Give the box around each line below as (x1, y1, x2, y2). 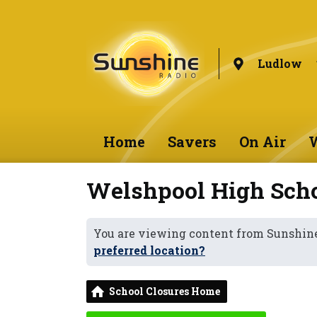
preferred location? (93, 243, 205, 258)
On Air (238, 132, 286, 151)
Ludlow (257, 56, 302, 71)
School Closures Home (109, 284, 220, 298)
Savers (167, 132, 217, 151)
